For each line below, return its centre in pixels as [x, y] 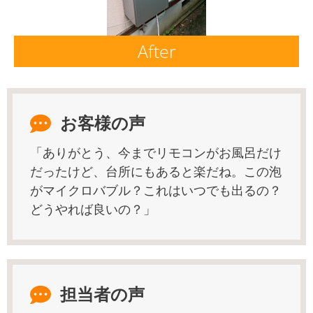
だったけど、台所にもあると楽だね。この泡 [156, 171]
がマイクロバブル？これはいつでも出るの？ [156, 190]
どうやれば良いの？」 [93, 209]
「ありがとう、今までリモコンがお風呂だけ [156, 152]
